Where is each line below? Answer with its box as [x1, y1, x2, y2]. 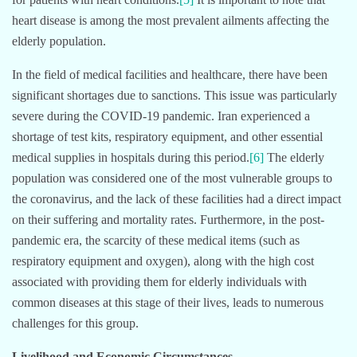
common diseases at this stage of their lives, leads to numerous [12, 295, 324, 309]
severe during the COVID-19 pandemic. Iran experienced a [12, 108, 310, 123]
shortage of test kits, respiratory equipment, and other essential [12, 129, 323, 143]
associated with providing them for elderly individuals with [12, 274, 307, 288]
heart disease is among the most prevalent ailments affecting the [12, 13, 329, 27]
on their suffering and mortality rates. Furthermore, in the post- [12, 212, 324, 226]
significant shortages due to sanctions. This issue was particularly [12, 88, 337, 102]
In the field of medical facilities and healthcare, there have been [12, 67, 328, 81]
